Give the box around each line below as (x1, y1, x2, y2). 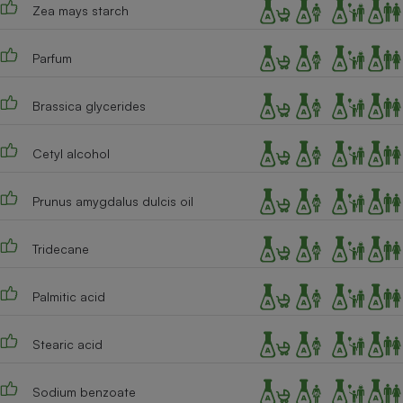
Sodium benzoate (31, 384, 136, 400)
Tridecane (31, 241, 89, 257)
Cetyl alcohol (31, 146, 110, 162)
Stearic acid (31, 336, 103, 353)
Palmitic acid (31, 289, 105, 305)
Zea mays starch (31, 3, 129, 19)
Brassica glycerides (31, 98, 146, 114)
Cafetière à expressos (232, 21, 381, 40)
